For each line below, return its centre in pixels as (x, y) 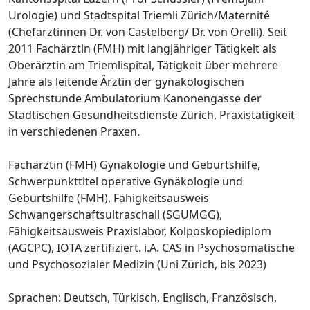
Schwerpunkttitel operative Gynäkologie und (126, 181)
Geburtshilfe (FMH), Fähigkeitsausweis (109, 198)
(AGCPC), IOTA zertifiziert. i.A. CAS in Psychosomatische (152, 247)
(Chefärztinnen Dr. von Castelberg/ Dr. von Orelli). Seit (148, 31)
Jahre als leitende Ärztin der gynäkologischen (126, 81)
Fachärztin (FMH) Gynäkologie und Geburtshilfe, (134, 164)
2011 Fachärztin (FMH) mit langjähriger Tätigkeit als (143, 48)
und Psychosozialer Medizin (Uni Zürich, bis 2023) (137, 264)
